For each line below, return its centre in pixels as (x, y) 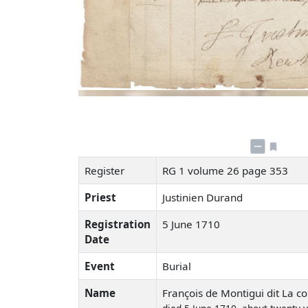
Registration (118, 224)
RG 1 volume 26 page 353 (227, 170)
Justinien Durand (204, 197)
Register (104, 170)
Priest (100, 197)
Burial (177, 266)
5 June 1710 (191, 224)
